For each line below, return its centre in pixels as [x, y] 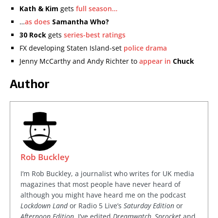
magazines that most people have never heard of [100, 184]
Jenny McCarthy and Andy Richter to [79, 61]
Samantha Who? [81, 22]
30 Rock [33, 35]
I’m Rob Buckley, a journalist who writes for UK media [107, 173]
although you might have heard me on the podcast [103, 195]
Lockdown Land [44, 206]
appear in [155, 61]
